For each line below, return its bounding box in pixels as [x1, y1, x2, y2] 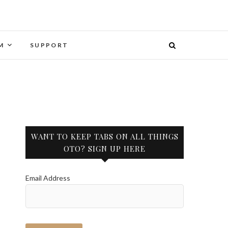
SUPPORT [30, 41, 69, 49]
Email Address [25, 174, 70, 182]
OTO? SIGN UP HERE [64, 144, 146, 154]
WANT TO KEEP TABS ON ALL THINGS [31, 131, 179, 141]
